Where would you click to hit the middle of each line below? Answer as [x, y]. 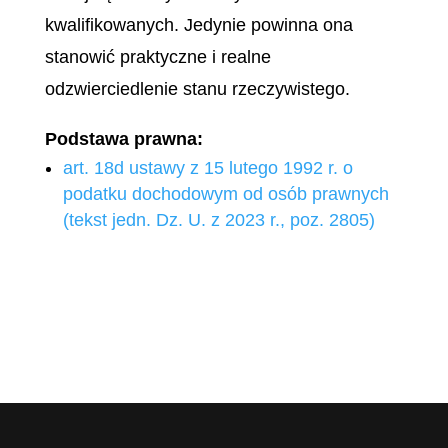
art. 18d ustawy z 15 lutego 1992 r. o [207, 168]
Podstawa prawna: [123, 139]
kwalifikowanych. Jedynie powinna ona [198, 25]
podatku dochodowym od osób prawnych [225, 194]
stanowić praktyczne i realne [157, 57]
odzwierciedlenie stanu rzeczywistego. [197, 89]
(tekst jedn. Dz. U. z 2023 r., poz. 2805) [218, 220]
